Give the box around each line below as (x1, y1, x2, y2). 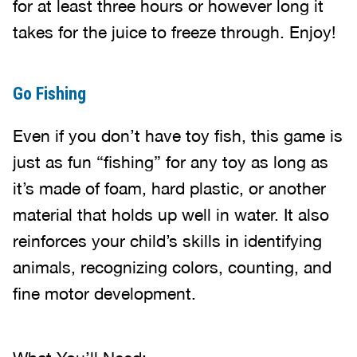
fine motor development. (13, 284, 196, 303)
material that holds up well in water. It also (13, 205, 329, 224)
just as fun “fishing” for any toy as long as (13, 152, 328, 171)
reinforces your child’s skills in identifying (13, 231, 322, 250)
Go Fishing (13, 84, 86, 104)
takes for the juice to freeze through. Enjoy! (13, 22, 335, 41)
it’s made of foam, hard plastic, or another (13, 178, 326, 198)
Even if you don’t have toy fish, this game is (13, 126, 343, 145)
